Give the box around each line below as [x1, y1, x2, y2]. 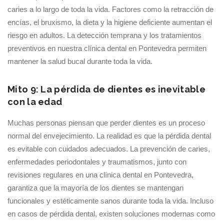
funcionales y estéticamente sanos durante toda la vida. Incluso [7, 196, 213, 205]
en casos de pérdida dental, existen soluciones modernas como [7, 209, 215, 218]
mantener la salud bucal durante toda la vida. [7, 57, 152, 65]
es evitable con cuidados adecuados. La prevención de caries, [7, 144, 210, 153]
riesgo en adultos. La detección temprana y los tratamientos [7, 31, 201, 39]
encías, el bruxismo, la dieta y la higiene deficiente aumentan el [7, 18, 212, 26]
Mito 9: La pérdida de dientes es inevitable [7, 84, 205, 94]
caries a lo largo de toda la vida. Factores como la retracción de [7, 5, 213, 13]
